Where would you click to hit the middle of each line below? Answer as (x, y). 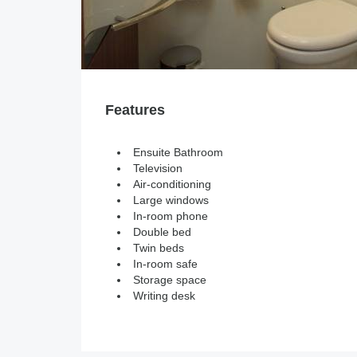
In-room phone (171, 216)
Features (135, 110)
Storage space (170, 280)
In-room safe (165, 264)
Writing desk (164, 296)
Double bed (162, 232)
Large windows (171, 200)
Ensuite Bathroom (178, 152)
